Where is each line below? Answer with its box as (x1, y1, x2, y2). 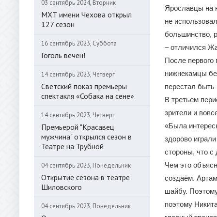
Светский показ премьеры (41, 81, 127, 91)
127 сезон (41, 19, 75, 29)
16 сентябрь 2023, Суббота (41, 39, 117, 47)
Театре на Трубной (41, 141, 104, 151)
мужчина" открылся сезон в (41, 132, 132, 141)
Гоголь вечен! (41, 50, 85, 60)
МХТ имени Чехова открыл (41, 10, 132, 19)
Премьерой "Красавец (41, 122, 114, 132)
